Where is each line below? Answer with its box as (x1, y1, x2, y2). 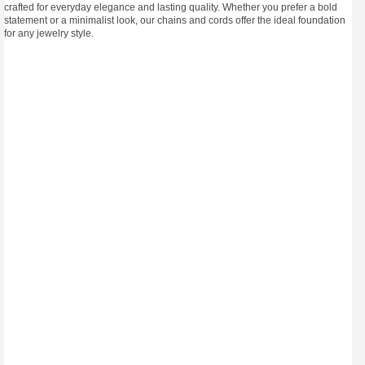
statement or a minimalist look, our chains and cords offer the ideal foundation (4, 15, 345, 26)
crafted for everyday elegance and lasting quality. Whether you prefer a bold (4, 2, 337, 13)
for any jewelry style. (4, 28, 94, 39)
